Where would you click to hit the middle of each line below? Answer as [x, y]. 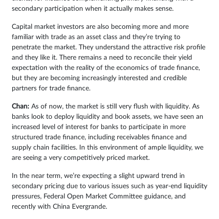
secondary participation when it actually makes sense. [93, 9]
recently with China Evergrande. [59, 207]
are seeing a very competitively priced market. [81, 158]
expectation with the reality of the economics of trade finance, [106, 68]
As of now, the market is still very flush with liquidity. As [114, 107]
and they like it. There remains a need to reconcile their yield [102, 58]
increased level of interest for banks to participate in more [99, 127]
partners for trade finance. [51, 89]
